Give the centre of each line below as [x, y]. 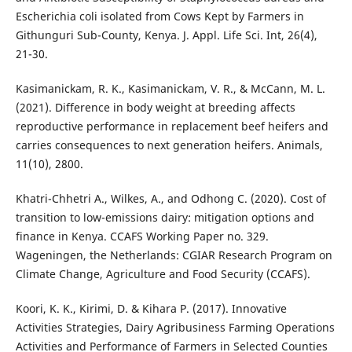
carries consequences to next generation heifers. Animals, [169, 145]
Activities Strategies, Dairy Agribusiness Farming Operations [175, 328]
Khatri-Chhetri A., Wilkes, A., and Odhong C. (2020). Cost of [170, 199]
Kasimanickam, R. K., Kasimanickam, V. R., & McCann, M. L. [170, 89]
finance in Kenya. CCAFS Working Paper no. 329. [142, 236]
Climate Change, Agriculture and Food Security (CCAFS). [163, 274]
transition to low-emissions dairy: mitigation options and [165, 218]
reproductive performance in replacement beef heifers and [172, 126]
